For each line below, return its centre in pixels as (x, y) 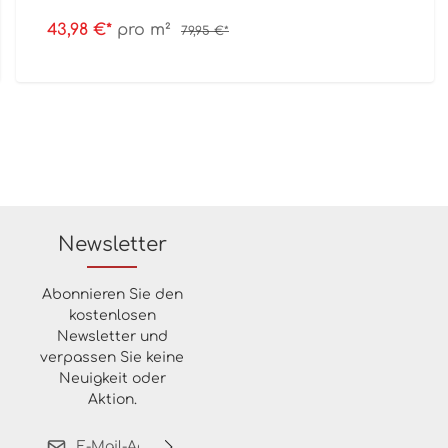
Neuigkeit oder (112, 378)
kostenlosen (112, 315)
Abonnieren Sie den (112, 294)
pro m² (144, 30)
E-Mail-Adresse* (168, 435)
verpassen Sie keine (112, 357)
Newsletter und (112, 336)
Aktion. (112, 399)
